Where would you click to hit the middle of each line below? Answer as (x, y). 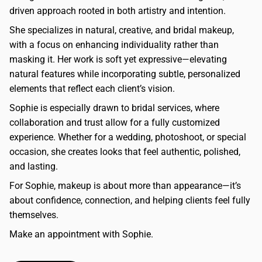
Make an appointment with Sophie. (81, 235)
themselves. (34, 215)
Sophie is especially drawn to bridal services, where (114, 108)
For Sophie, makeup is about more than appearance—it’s (125, 186)
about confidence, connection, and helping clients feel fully (130, 201)
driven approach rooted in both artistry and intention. (118, 11)
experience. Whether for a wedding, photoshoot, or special (128, 137)
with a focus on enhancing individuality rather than (114, 45)
